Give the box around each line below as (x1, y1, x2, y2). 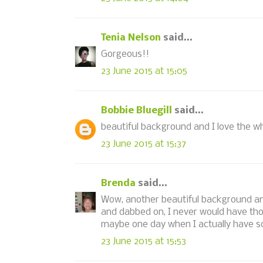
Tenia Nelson (101, 32, 161, 43)
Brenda (101, 178, 136, 188)
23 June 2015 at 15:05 (101, 66, 187, 76)
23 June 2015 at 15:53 (101, 236, 186, 247)
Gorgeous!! (101, 49, 149, 59)
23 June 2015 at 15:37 (101, 139, 186, 149)
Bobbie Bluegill (101, 105, 172, 116)
